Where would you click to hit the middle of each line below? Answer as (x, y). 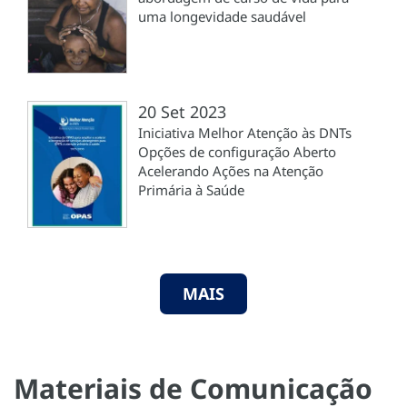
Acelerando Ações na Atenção (231, 171)
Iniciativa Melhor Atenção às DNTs (245, 133)
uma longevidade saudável (222, 17)
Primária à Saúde (191, 190)
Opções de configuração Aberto (237, 152)
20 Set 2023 (182, 112)
